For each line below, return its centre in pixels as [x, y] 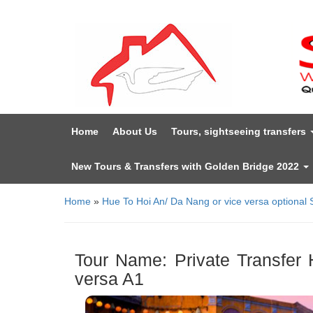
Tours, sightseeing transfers [240, 131]
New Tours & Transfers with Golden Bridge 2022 [187, 166]
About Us [135, 131]
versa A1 [109, 278]
